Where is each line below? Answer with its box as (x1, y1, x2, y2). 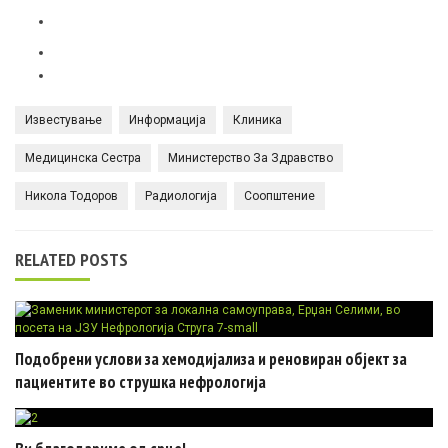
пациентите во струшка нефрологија (15, 371, 266, 394)
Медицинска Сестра (25, 151, 141, 166)
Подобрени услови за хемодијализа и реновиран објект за (15, 348, 407, 371)
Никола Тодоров (25, 189, 118, 204)
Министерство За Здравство (168, 151, 333, 166)
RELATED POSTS (15, 248, 128, 272)
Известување (25, 113, 102, 128)
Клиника (233, 113, 282, 128)
